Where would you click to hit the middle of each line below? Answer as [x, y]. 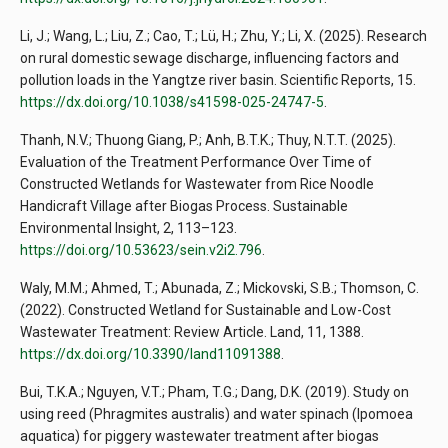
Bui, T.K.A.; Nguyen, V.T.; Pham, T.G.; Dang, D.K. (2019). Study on [214, 392]
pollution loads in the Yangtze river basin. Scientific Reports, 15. [218, 80]
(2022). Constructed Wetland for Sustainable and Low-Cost [205, 310]
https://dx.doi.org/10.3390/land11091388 [150, 354]
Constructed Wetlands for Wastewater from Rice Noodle [197, 184]
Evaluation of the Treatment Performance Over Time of [196, 162]
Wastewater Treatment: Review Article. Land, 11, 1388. [192, 332]
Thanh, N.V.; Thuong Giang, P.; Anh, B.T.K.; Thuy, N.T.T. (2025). [208, 140]
